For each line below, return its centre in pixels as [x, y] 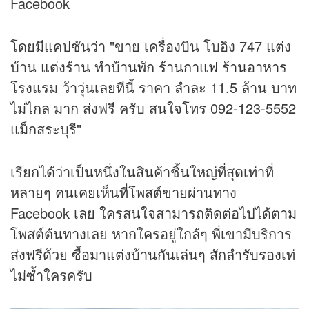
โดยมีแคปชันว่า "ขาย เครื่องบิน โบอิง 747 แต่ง [151, 46]
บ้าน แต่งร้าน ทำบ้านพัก [84, 67]
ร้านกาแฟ [188, 67]
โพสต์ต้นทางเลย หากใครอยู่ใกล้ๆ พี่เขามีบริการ [151, 234]
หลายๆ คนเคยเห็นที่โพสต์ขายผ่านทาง [123, 192]
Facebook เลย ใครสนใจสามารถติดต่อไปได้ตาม [153, 213]
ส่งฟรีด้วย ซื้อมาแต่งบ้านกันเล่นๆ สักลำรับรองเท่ [153, 255]
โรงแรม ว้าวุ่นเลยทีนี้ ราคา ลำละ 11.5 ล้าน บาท [153, 88]
